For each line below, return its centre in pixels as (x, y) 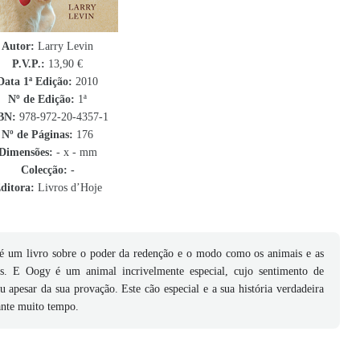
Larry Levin (64, 46)
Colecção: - (47, 170)
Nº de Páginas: (37, 135)
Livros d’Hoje (68, 188)
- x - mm (75, 152)
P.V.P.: (30, 64)
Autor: (18, 46)
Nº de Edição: (41, 99)
